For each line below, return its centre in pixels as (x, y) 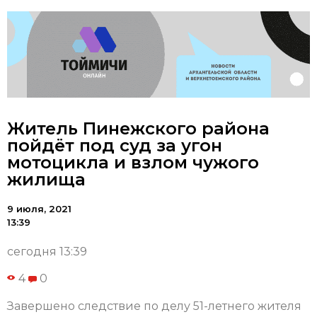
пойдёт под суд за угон (115, 146)
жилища (46, 180)
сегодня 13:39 (47, 252)
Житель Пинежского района (138, 129)
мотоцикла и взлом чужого (133, 163)
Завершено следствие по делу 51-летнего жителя (154, 306)
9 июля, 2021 (39, 209)
